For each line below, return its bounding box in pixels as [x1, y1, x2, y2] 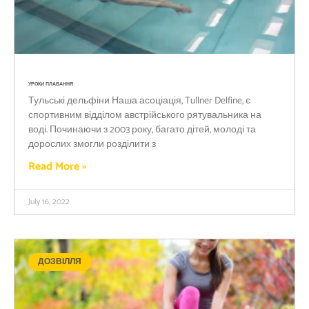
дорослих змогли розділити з [28, 136, 156, 152]
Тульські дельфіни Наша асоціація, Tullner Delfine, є [28, 92, 250, 109]
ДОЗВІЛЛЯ [38, 255, 82, 268]
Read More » [28, 157, 86, 176]
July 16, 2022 [28, 195, 70, 208]
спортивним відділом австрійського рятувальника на [28, 107, 261, 123]
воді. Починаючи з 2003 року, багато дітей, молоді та [28, 121, 256, 138]
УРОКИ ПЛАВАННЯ [28, 79, 73, 88]
